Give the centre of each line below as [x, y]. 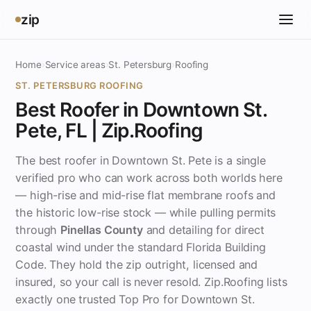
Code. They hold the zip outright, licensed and [137, 264]
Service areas [75, 65]
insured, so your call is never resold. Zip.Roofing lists [151, 282]
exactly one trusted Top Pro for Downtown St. [135, 299]
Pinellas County [102, 230]
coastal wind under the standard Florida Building [141, 247]
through [38, 230]
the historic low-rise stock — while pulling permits [146, 212]
